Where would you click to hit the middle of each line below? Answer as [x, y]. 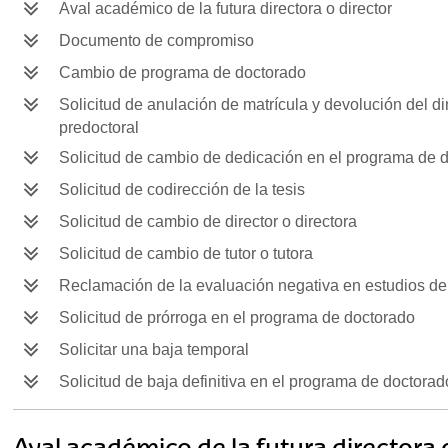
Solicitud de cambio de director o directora [207, 222]
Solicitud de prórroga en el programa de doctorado [236, 318]
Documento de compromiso [156, 41]
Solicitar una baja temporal [153, 350]
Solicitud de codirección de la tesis [181, 190]
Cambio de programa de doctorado [182, 73]
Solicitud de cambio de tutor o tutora [185, 254]
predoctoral [98, 128]
